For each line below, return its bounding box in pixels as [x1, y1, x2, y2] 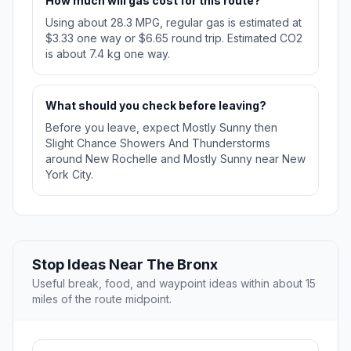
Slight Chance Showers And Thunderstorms [45, 136, 270, 150]
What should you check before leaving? [45, 99, 266, 113]
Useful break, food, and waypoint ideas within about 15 [32, 277, 316, 291]
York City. [45, 168, 93, 182]
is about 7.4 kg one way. [45, 47, 170, 61]
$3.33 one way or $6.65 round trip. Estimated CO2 [45, 31, 302, 45]
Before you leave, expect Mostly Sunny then [45, 121, 277, 135]
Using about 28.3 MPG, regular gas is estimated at [45, 16, 302, 30]
